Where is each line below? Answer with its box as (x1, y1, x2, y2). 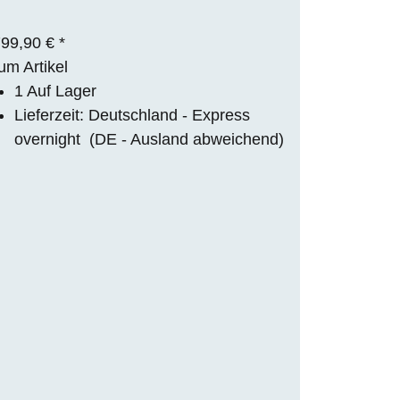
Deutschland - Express (88, 105, 250, 124)
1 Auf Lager (14, 81, 96, 100)
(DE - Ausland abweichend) (89, 129, 284, 148)
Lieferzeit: (14, 105, 88, 124)
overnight (14, 129, 89, 148)
